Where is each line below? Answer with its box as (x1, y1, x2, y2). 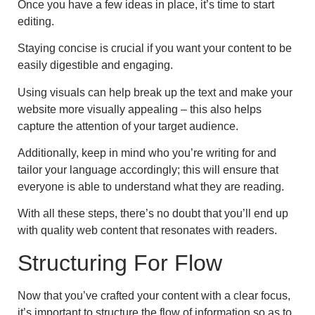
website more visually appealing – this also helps (18, 103, 262, 115)
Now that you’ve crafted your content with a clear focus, (18, 289, 290, 302)
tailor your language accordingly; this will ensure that (18, 163, 278, 176)
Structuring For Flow (18, 250, 222, 276)
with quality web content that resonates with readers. (18, 224, 277, 237)
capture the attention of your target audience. (18, 120, 238, 132)
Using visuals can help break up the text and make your (18, 86, 292, 98)
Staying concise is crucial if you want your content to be (18, 42, 292, 55)
